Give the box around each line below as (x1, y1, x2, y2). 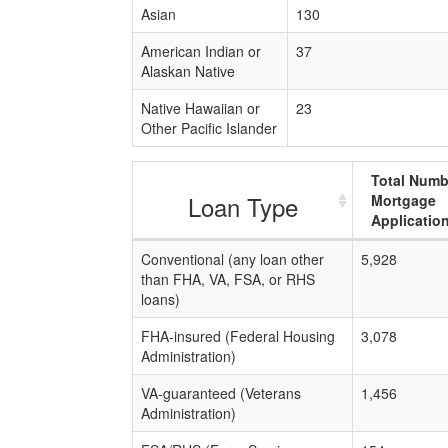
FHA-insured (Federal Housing (141, 326, 335, 346)
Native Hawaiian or (141, 98, 260, 118)
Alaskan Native (141, 61, 235, 81)
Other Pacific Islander (141, 118, 277, 138)
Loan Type (187, 189, 298, 224)
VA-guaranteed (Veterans (141, 383, 301, 403)
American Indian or (141, 41, 261, 61)
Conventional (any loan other (141, 249, 324, 269)
